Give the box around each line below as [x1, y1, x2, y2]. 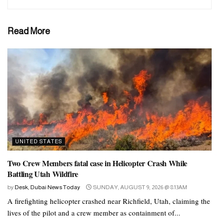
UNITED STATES [15, 138, 62, 144]
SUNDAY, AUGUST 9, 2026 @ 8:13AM [92, 183, 187, 191]
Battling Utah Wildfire [7, 168, 78, 179]
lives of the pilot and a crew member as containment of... [7, 207, 180, 218]
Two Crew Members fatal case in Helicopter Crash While [7, 157, 188, 169]
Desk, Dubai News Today [15, 183, 80, 191]
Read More [7, 26, 50, 36]
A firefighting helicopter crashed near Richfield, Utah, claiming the [7, 196, 210, 206]
